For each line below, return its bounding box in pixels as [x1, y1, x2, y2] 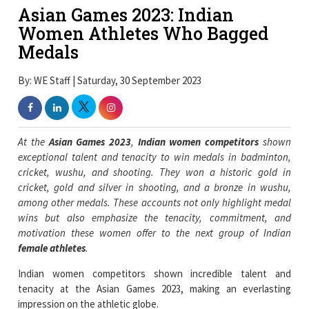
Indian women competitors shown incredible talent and [18, 266, 291, 280]
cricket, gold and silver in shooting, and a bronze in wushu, [18, 180, 291, 194]
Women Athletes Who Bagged [18, 22, 269, 46]
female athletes [18, 241, 86, 255]
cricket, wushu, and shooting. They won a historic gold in [18, 165, 291, 179]
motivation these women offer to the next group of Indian [18, 226, 291, 239]
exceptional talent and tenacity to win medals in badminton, [18, 150, 291, 163]
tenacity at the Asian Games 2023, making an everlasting [18, 281, 291, 295]
